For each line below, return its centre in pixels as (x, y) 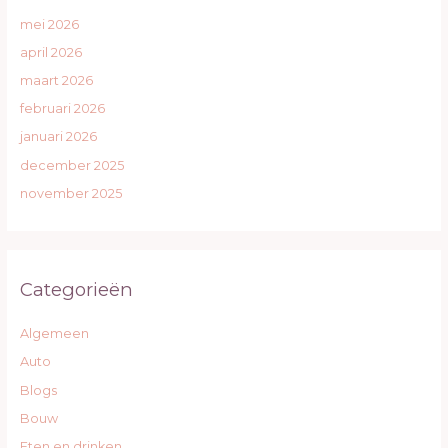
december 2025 (71, 165)
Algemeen (54, 334)
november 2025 (70, 193)
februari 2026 (62, 109)
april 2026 (50, 52)
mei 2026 (49, 24)
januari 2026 (58, 137)
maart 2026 (56, 80)
